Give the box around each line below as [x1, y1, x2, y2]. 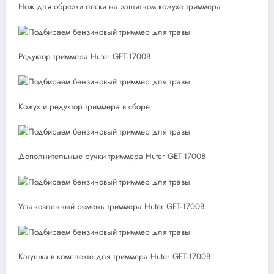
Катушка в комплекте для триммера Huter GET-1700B [18, 250, 211, 262]
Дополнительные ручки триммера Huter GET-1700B [18, 150, 206, 163]
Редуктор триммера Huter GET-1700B [18, 50, 151, 62]
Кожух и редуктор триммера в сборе [18, 100, 150, 113]
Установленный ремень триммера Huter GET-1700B [18, 201, 205, 213]
